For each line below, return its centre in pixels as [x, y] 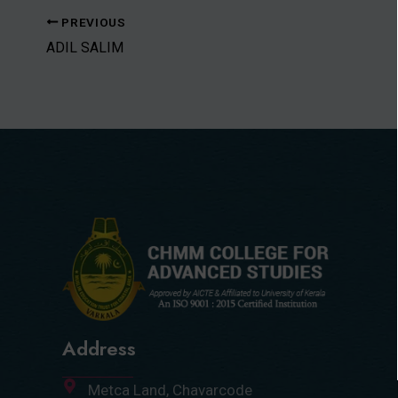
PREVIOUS [92, 22]
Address [99, 348]
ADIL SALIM [85, 47]
